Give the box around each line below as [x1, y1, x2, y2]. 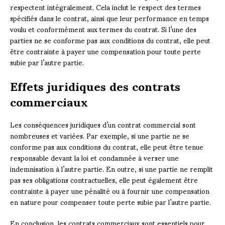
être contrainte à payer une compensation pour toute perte [10, 40, 201, 61]
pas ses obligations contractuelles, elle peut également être [10, 169, 198, 190]
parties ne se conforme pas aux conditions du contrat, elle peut [10, 29, 210, 50]
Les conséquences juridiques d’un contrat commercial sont [10, 114, 196, 135]
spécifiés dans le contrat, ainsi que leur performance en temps [10, 7, 209, 28]
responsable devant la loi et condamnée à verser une [10, 147, 179, 168]
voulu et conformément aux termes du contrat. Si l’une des [10, 18, 196, 39]
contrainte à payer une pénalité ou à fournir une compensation [10, 180, 209, 201]
